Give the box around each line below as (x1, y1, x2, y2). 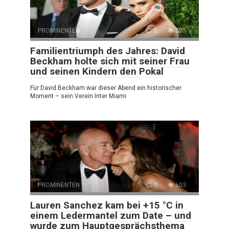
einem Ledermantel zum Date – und (30, 209, 191, 221)
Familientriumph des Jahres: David (30, 44, 185, 57)
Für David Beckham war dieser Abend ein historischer (30, 84, 181, 91)
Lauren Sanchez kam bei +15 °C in (30, 199, 184, 211)
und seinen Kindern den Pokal (30, 65, 164, 77)
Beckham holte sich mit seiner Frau (30, 55, 190, 67)
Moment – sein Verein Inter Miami (30, 92, 126, 100)
